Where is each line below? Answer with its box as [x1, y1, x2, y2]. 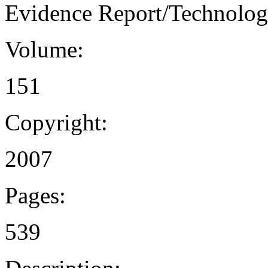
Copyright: [5, 109, 108, 136]
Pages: [5, 182, 66, 209]
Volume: [5, 36, 84, 63]
